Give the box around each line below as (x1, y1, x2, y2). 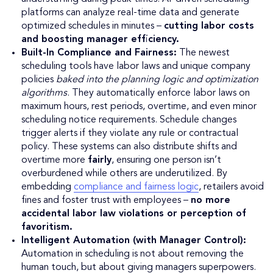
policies (21, 75, 56, 85)
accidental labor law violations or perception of (21, 209, 246, 219)
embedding (21, 182, 74, 193)
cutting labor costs (164, 21, 254, 32)
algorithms (21, 88, 67, 99)
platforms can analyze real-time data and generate (21, 8, 239, 18)
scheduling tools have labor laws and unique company (21, 62, 250, 72)
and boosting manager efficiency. (21, 35, 179, 45)
